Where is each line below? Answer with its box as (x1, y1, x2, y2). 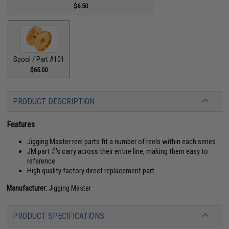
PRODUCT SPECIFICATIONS (13, 211, 105, 221)
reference (27, 156, 56, 166)
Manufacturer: (7, 184, 48, 192)
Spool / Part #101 (13, 55, 65, 63)
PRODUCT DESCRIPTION (13, 97, 95, 106)
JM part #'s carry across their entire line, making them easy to (27, 147, 209, 156)
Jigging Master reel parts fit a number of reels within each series (27, 137, 216, 146)
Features (7, 120, 35, 129)
